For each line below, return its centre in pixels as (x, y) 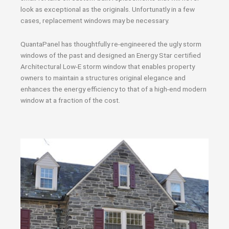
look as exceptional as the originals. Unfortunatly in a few (108, 9)
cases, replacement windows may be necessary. (95, 20)
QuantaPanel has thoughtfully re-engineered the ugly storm (111, 44)
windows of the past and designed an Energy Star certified (111, 55)
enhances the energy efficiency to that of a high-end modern (113, 89)
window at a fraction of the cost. (70, 100)
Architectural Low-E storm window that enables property (108, 66)
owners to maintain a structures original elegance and (103, 77)
